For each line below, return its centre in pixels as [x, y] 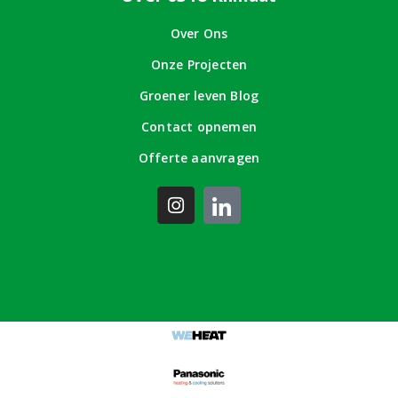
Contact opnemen [199, 127]
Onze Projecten [199, 65]
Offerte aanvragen [199, 158]
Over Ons [199, 34]
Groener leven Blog [199, 96]
